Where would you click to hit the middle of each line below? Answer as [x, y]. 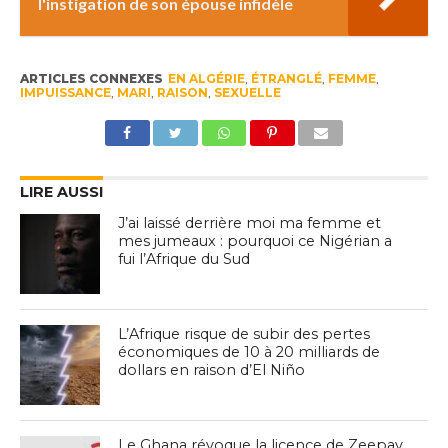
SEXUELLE [247, 93]
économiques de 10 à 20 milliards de [249, 352]
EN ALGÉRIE [206, 79]
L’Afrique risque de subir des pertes [244, 334]
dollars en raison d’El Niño [212, 370]
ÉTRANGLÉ [286, 79]
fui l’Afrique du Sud [184, 259]
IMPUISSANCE [65, 93]
